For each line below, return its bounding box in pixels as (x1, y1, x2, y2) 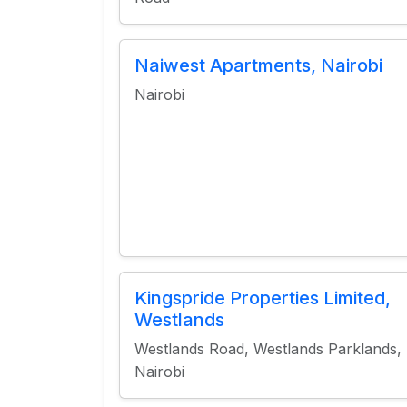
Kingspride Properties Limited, (134, 287, 391, 309)
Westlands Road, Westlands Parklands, (134, 340, 402, 358)
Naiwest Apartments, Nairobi (134, 55, 382, 76)
